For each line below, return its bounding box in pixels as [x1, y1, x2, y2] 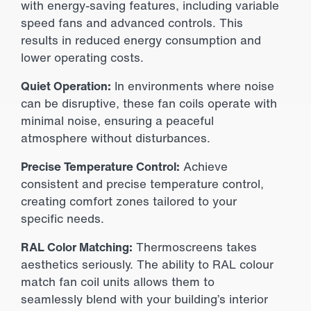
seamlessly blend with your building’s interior [21, 289, 268, 308]
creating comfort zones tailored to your [21, 192, 237, 210]
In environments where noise [111, 76, 274, 94]
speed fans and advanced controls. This [21, 13, 243, 31]
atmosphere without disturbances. [21, 128, 210, 146]
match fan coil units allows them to [21, 272, 215, 290]
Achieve [180, 157, 228, 175]
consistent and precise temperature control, [21, 174, 264, 192]
